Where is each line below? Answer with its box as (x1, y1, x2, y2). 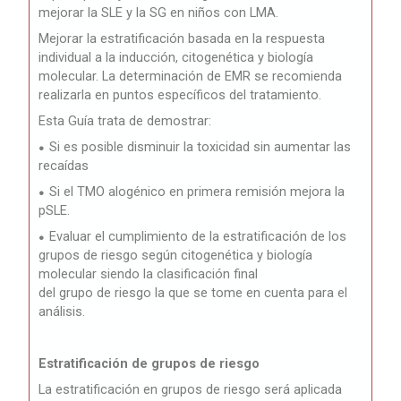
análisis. (38, 303, 86, 320)
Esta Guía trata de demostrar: (38, 112, 212, 129)
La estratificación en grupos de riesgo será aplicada (38, 380, 343, 397)
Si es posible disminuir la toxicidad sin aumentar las (49, 138, 352, 155)
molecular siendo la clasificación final (38, 265, 259, 282)
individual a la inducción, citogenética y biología (38, 48, 314, 65)
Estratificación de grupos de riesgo (38, 354, 260, 371)
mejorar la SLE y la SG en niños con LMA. (38, 4, 279, 21)
